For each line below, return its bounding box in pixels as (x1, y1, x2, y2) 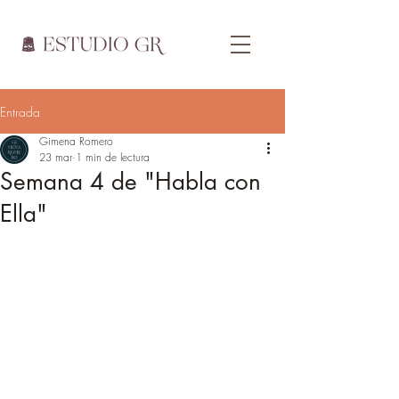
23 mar (39, 150, 72, 165)
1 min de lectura (76, 150, 150, 165)
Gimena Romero (39, 134, 113, 149)
